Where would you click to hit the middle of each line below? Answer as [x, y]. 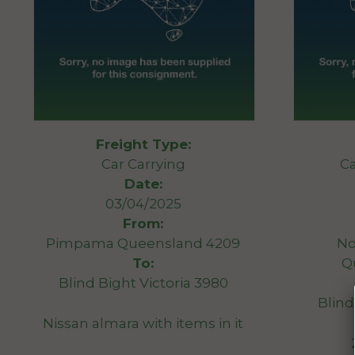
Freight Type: [143, 145]
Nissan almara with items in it [143, 323]
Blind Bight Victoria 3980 [143, 283]
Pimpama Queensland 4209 [143, 244]
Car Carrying [143, 164]
